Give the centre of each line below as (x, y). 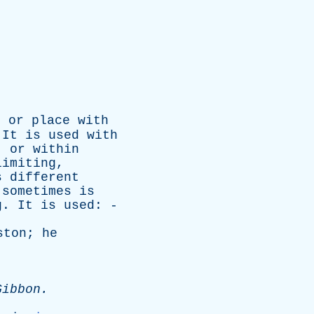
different (45, 177)
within (56, 149)
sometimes (37, 191)
